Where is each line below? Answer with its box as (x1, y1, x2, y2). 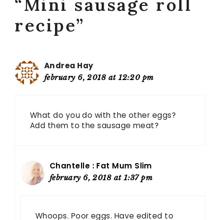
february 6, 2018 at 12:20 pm (44, 72, 154, 82)
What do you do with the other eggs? (30, 110, 176, 121)
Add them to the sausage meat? (30, 120, 159, 131)
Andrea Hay (44, 60, 94, 71)
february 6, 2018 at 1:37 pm (50, 173, 153, 183)
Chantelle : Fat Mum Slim (50, 161, 152, 171)
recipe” (15, 14, 85, 36)
